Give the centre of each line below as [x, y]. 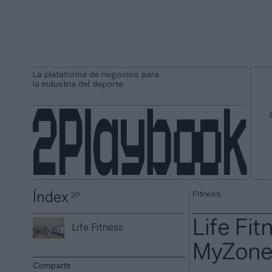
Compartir [52, 266]
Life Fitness [98, 228]
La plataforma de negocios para [96, 75]
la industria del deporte [78, 85]
